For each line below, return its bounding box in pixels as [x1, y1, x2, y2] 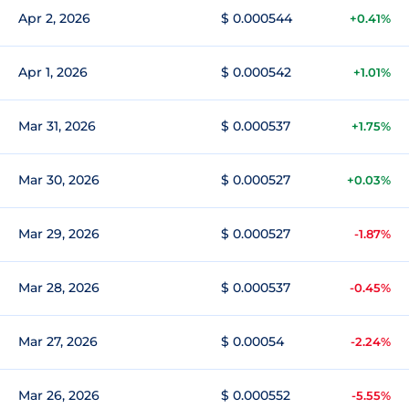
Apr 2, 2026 [18, 10, 90, 26]
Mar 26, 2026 [18, 387, 100, 404]
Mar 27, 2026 [18, 333, 98, 350]
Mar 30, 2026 [18, 172, 100, 188]
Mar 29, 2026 [18, 225, 100, 242]
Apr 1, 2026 [18, 64, 88, 80]
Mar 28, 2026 [18, 279, 100, 296]
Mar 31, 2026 [18, 118, 96, 134]
